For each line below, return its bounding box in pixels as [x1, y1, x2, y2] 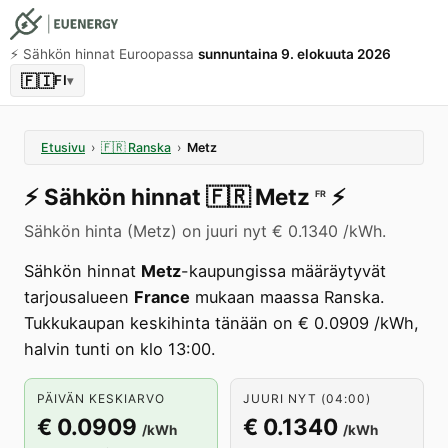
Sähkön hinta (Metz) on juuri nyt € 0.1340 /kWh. [24, 221, 386, 241]
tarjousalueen [24, 287, 134, 307]
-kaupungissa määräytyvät [181, 261, 386, 281]
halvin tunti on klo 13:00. [24, 339, 216, 359]
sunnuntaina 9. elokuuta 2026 [198, 46, 391, 62]
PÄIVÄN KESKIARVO [37, 391, 165, 406]
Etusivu [41, 140, 85, 155]
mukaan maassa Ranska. [190, 287, 385, 307]
